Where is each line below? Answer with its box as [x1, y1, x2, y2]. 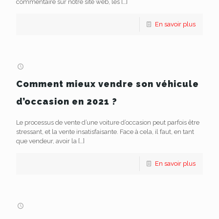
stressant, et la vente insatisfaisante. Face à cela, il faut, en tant [16, 128, 194, 135]
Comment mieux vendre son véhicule [16, 79, 199, 89]
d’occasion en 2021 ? [16, 96, 117, 107]
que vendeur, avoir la [16, 137, 77, 145]
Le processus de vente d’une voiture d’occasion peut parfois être [16, 119, 199, 126]
